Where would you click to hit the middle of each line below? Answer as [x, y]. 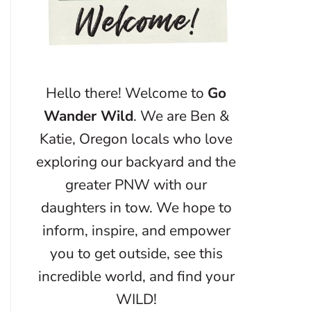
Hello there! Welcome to [127, 93]
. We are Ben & [181, 116]
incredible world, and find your [136, 276]
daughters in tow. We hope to [136, 207]
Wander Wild [88, 116]
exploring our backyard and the [136, 161]
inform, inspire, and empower [136, 230]
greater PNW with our [136, 184]
